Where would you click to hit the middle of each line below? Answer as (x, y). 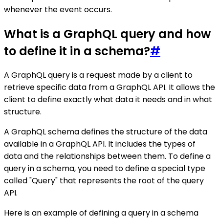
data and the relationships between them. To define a (107, 156)
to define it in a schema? (77, 51)
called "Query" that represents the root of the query (104, 181)
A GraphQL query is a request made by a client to (98, 75)
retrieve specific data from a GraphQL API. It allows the (109, 88)
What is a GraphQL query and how (107, 34)
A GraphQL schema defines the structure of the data (106, 132)
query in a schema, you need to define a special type (105, 169)
